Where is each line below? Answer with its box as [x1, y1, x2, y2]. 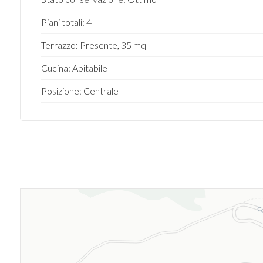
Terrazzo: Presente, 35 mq [41, 39, 146, 50]
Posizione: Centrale [41, 85, 119, 96]
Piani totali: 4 [41, 16, 92, 28]
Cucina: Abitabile [41, 62, 107, 73]
